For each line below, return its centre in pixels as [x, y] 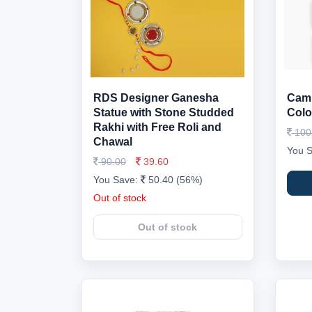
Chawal [113, 142]
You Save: [117, 180]
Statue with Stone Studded [164, 112]
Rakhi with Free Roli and [157, 127]
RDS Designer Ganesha [156, 98]
